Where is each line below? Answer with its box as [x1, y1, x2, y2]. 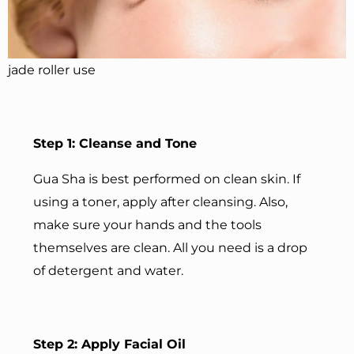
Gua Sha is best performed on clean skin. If [33, 171, 300, 186]
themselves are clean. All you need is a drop [33, 239, 307, 255]
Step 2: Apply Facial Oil [33, 336, 186, 352]
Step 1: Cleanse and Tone [33, 135, 197, 151]
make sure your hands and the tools [33, 217, 262, 232]
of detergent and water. [33, 262, 183, 278]
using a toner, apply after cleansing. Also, [33, 194, 288, 209]
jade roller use [8, 62, 96, 77]
